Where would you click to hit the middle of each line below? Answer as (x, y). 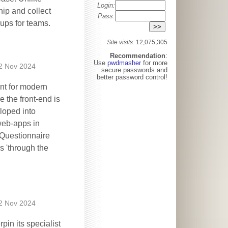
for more (155, 63)
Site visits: (121, 42)
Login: (106, 5)
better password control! (132, 77)
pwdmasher (125, 63)
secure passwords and (134, 70)
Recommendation (138, 55)
